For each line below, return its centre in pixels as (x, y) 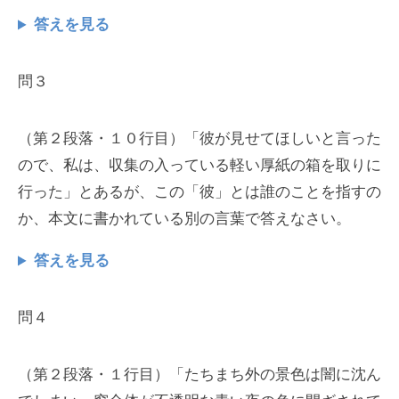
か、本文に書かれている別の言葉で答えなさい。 (184, 219)
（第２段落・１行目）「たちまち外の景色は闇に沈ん (199, 375)
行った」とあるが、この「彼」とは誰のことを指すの (199, 192)
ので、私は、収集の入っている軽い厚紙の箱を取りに (199, 166)
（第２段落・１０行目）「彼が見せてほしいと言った (199, 139)
